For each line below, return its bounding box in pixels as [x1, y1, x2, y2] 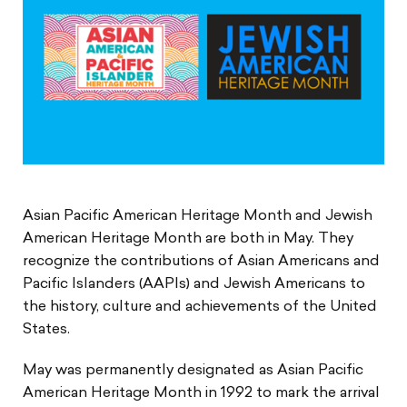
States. [23, 322, 70, 337]
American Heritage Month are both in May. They [23, 231, 353, 246]
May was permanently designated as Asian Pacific [23, 362, 363, 378]
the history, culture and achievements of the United [23, 299, 377, 314]
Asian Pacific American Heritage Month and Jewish [23, 208, 372, 223]
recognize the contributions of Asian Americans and [23, 253, 380, 269]
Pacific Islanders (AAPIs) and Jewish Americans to [23, 276, 365, 292]
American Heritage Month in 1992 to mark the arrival [23, 385, 380, 401]
